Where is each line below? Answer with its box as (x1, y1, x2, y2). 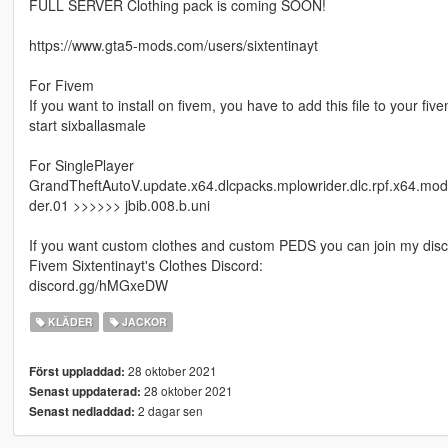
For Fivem (28, 74, 94, 95)
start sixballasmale (28, 114, 146, 135)
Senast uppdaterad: (28, 382, 141, 400)
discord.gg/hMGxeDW (28, 274, 168, 295)
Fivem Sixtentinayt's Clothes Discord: (28, 254, 263, 275)
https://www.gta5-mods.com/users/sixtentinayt (28, 34, 318, 55)
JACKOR (118, 313, 167, 329)
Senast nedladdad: (28, 402, 135, 420)
